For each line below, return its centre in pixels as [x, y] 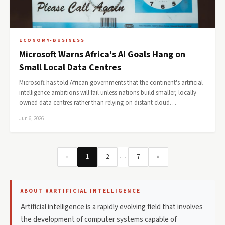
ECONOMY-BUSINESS [52, 40]
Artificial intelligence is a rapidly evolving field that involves [112, 207]
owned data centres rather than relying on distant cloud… [98, 103]
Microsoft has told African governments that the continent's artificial [111, 83]
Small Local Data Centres [70, 68]
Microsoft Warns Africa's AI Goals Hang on [102, 54]
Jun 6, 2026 [31, 118]
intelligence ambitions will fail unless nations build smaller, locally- [109, 93]
